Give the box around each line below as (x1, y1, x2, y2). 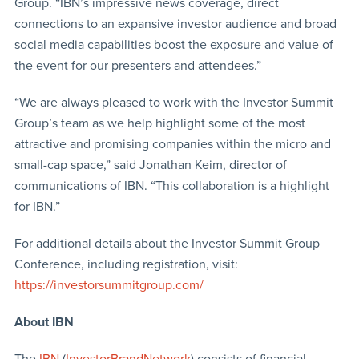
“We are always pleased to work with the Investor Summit (14, 94, 333, 111)
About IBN (14, 313, 74, 330)
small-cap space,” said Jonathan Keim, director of (14, 156, 287, 173)
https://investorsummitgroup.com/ (14, 276, 204, 293)
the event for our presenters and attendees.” (14, 57, 261, 74)
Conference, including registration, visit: (14, 256, 238, 272)
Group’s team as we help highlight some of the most (14, 115, 305, 131)
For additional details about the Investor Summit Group (14, 235, 320, 252)
